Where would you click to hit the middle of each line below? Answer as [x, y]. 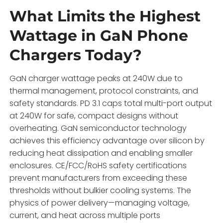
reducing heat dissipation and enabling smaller [101, 153]
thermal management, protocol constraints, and [104, 91]
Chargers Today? [76, 55]
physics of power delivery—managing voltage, [100, 203]
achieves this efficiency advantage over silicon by [107, 140]
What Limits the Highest [105, 16]
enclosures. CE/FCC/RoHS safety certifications [98, 165]
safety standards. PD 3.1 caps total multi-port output [111, 103]
